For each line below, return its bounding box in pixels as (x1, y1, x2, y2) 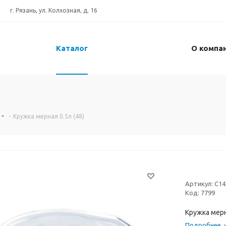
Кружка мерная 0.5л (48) (13, 113, 84, 120)
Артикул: (185, 180, 213, 188)
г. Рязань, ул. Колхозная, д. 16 (10, 7, 97, 14)
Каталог (55, 44, 88, 53)
